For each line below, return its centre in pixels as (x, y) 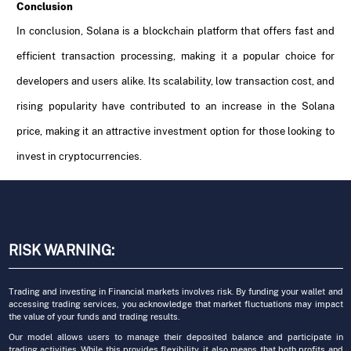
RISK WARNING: (61, 251)
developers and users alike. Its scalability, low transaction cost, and (175, 81)
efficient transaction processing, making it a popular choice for (175, 56)
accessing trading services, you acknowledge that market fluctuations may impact (175, 304)
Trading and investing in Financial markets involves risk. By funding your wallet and (175, 292)
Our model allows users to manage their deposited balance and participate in (175, 337)
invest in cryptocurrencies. (79, 156)
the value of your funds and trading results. (94, 317)
